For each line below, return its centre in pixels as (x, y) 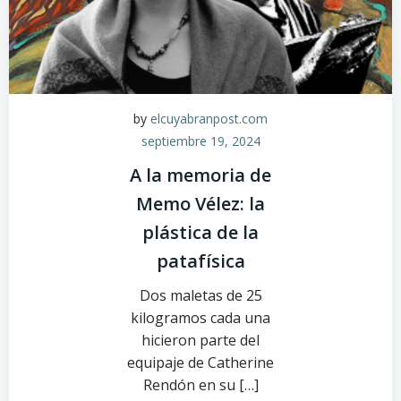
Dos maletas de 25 (200, 295)
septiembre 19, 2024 (200, 141)
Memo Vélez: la (200, 204)
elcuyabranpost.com (209, 119)
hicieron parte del (200, 340)
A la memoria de (200, 175)
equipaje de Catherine (200, 363)
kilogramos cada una (200, 318)
